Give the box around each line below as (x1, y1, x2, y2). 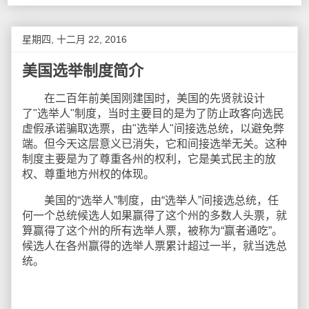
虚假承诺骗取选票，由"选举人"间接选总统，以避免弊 (22, 123, 284, 134)
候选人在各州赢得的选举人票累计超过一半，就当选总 (22, 240, 287, 252)
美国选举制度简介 (22, 62, 143, 79)
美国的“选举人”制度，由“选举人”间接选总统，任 (22, 195, 279, 206)
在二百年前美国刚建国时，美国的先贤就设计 (22, 92, 265, 104)
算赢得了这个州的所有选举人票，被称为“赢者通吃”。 (22, 225, 283, 237)
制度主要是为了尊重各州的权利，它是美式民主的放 (22, 153, 276, 165)
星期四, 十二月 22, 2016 (22, 34, 127, 45)
